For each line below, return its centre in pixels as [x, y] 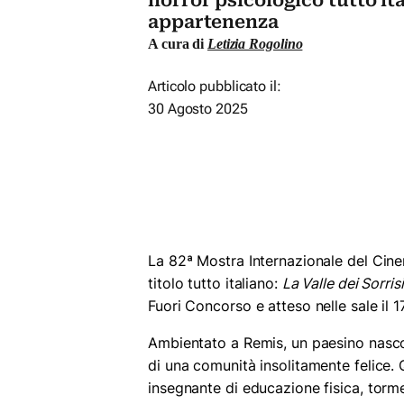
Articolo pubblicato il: [215, 87]
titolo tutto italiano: [215, 284]
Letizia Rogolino [255, 44]
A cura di [178, 44]
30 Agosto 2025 [198, 109]
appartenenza [213, 22]
